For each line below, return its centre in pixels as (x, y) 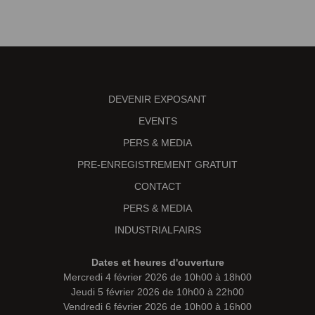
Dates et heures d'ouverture (157, 262)
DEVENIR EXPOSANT (157, 99)
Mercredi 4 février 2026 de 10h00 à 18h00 (157, 277)
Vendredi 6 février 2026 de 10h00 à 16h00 (157, 306)
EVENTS (157, 121)
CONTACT (157, 186)
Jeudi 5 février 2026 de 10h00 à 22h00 (157, 291)
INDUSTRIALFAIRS (157, 230)
